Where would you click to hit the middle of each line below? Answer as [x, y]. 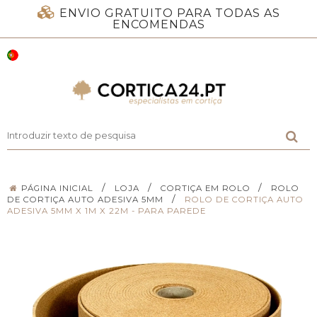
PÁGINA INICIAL [58, 188]
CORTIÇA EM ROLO [205, 188]
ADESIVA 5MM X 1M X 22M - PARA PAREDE [106, 211]
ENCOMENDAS [158, 24]
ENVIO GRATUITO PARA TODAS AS [169, 13]
